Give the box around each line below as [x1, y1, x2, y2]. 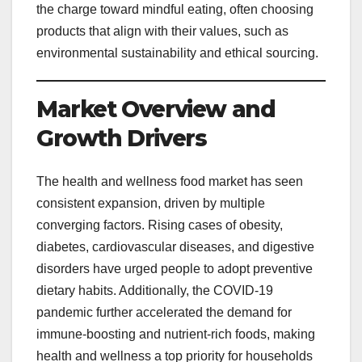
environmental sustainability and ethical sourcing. [36, 45, 318, 60]
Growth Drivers [36, 124, 207, 152]
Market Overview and [36, 95, 276, 123]
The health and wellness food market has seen [36, 175, 303, 189]
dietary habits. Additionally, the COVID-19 [36, 284, 273, 298]
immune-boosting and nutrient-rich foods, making [36, 327, 315, 342]
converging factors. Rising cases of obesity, [36, 218, 283, 233]
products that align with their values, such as [36, 23, 288, 38]
